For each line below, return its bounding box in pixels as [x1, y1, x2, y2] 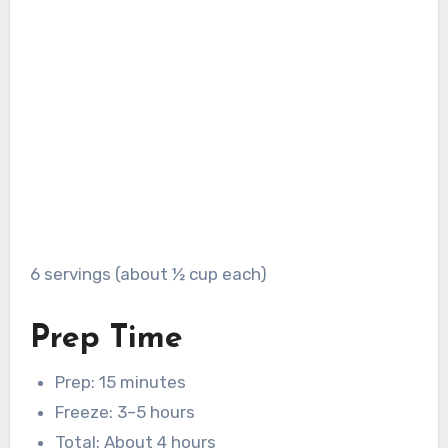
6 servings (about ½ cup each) [39, 264, 267, 285]
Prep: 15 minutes [55, 371, 187, 392]
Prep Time [29, 323, 183, 356]
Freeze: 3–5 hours [55, 401, 196, 422]
